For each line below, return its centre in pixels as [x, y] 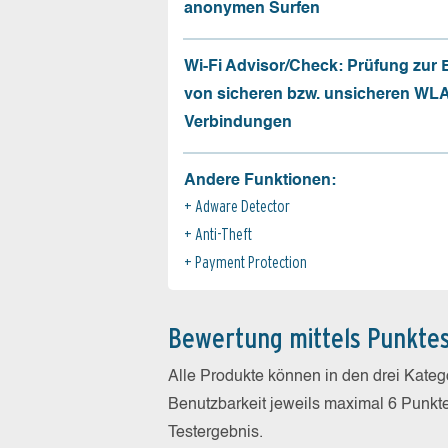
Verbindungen [238, 122]
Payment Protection [251, 262]
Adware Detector [242, 206]
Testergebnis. [215, 432]
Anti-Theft [223, 234]
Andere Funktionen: [260, 180]
